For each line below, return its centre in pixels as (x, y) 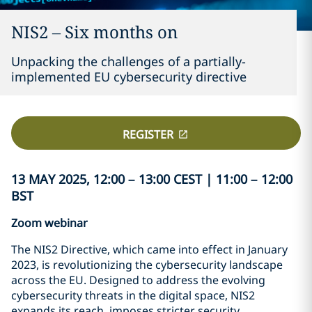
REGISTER (148, 134)
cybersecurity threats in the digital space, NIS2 (133, 296)
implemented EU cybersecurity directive (129, 77)
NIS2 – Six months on (94, 32)
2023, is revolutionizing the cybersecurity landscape (147, 265)
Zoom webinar (49, 223)
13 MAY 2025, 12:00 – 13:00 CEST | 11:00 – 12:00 (152, 179)
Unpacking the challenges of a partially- (128, 61)
